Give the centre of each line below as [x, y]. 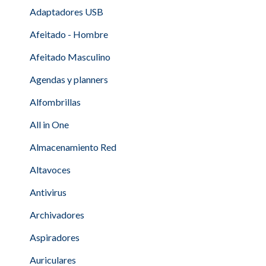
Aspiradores [55, 237]
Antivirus [48, 192]
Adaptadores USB [66, 12]
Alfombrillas [55, 102]
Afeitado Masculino [70, 57]
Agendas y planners [69, 79]
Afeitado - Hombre [69, 34]
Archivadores [57, 215]
